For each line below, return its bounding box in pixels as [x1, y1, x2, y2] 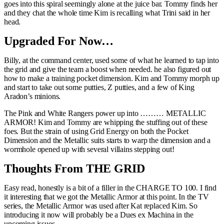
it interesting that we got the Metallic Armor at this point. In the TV [4, 192, 209, 201]
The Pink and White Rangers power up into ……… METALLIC [4, 108, 206, 117]
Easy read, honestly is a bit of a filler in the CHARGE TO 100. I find [4, 183, 216, 192]
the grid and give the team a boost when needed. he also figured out [4, 64, 211, 73]
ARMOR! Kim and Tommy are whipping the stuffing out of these [4, 117, 207, 126]
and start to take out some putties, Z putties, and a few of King [4, 82, 194, 91]
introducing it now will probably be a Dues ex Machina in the [4, 210, 193, 219]
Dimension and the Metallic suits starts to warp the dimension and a [4, 135, 211, 144]
